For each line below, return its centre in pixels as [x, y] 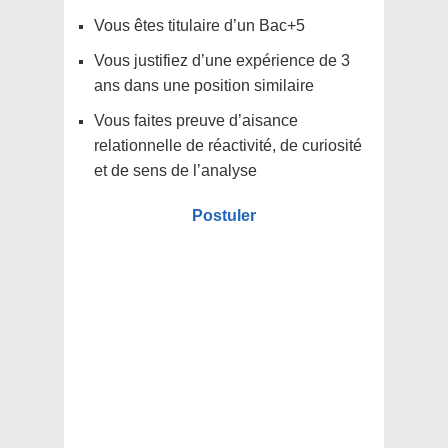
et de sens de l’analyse [175, 171]
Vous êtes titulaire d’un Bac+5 [199, 26]
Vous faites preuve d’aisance [196, 121]
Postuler [224, 216]
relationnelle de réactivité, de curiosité [228, 146]
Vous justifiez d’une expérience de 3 [222, 61]
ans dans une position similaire [204, 86]
